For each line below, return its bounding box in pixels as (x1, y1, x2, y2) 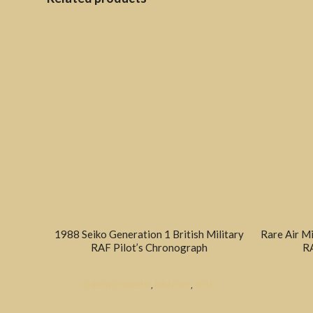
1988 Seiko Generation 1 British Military (54, 227, 245, 240)
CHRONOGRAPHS (82, 278, 152, 291)
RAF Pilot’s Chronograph (91, 240, 208, 254)
